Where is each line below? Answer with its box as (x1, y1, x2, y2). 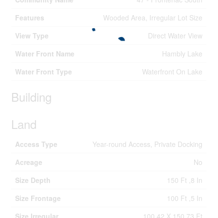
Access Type (15, 139, 58, 149)
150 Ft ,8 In (167, 175, 203, 185)
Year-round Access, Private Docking (92, 139, 203, 149)
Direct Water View (148, 31, 203, 40)
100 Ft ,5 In (167, 193, 203, 203)
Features (15, 13, 45, 22)
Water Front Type (15, 67, 73, 76)
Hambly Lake (162, 49, 203, 58)
